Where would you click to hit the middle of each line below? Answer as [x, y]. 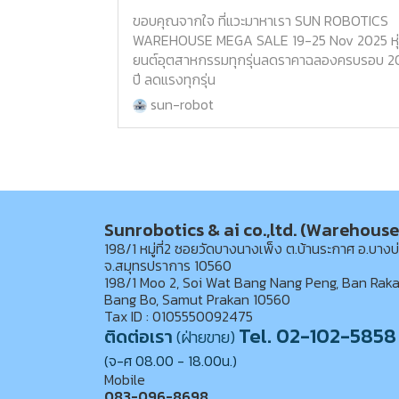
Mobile [125, 380]
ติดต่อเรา [138, 337]
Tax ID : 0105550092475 [179, 317]
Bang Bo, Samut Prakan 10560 [197, 300]
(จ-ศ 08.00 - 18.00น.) [171, 361]
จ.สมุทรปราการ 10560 [168, 266]
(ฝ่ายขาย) [208, 338]
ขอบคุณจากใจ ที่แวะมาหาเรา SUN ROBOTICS [261, 21]
